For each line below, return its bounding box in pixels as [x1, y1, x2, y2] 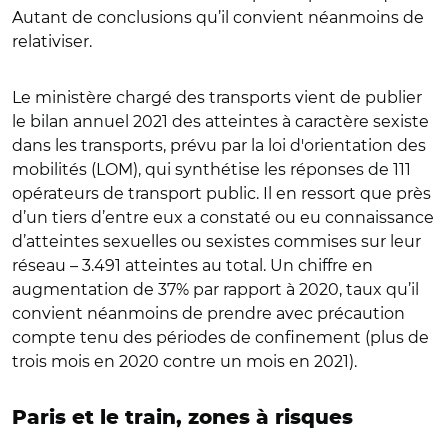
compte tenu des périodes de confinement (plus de [12, 328, 429, 347]
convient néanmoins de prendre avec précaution [12, 304, 405, 323]
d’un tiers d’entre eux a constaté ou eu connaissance [12, 208, 434, 227]
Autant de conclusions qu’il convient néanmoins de [12, 8, 424, 27]
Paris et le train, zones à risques [12, 408, 353, 428]
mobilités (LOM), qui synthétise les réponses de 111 [12, 160, 411, 179]
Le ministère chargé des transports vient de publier [12, 88, 422, 107]
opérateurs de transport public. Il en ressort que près [12, 184, 431, 203]
